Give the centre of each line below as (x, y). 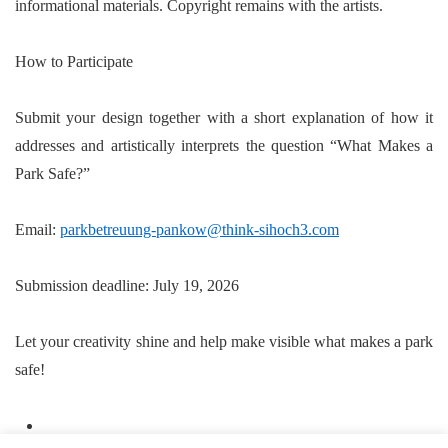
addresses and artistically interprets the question (173, 145)
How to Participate (74, 61)
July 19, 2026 (194, 285)
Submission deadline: (82, 285)
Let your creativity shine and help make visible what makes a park (224, 341)
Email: (35, 229)
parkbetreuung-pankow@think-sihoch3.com (199, 229)
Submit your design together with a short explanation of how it (224, 117)
